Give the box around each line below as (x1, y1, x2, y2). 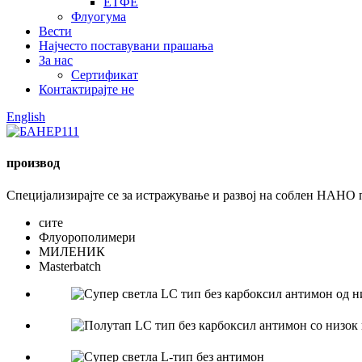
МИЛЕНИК (39, 244, 105, 259)
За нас (39, 53, 73, 67)
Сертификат (71, 68, 138, 82)
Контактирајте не (39, 82, 134, 96)
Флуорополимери (39, 229, 136, 244)
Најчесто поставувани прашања (39, 39, 213, 53)
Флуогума (71, 10, 126, 23)
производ (6, 156, 60, 170)
